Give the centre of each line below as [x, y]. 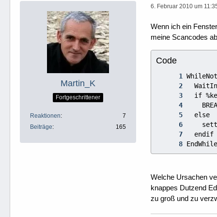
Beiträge [41, 127]
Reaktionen [45, 116]
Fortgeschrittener [78, 97]
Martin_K [78, 83]
